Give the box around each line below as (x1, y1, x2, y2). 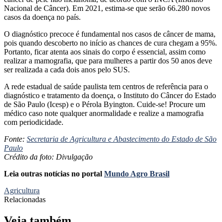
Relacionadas (4, 195, 46, 204)
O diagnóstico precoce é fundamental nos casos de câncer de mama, (4, 30, 216, 39)
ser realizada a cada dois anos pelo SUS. (4, 65, 130, 74)
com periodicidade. (4, 118, 63, 127)
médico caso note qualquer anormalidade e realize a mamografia (4, 109, 204, 118)
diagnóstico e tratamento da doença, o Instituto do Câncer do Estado (4, 91, 216, 100)
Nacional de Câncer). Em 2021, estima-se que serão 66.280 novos (4, 4, 210, 13)
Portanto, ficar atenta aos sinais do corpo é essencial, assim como (4, 48, 206, 56)
